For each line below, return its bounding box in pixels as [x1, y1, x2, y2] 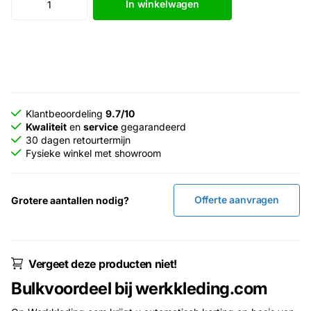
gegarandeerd [118, 120, 186, 133]
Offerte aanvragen [194, 194, 279, 206]
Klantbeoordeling [26, 107, 106, 119]
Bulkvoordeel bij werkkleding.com [11, 278, 268, 299]
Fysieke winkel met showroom [26, 146, 161, 159]
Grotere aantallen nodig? [11, 194, 129, 207]
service [83, 120, 118, 133]
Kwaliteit [26, 120, 67, 133]
